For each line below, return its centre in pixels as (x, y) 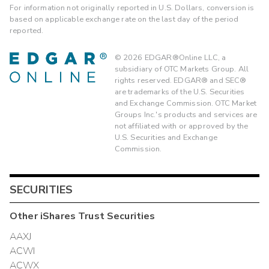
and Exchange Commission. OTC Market (185, 103)
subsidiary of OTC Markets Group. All (182, 69)
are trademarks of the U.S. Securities (180, 92)
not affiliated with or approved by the (181, 126)
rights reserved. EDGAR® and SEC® (180, 80)
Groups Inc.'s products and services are (186, 114)
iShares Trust (72, 216)
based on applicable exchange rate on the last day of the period (124, 20)
